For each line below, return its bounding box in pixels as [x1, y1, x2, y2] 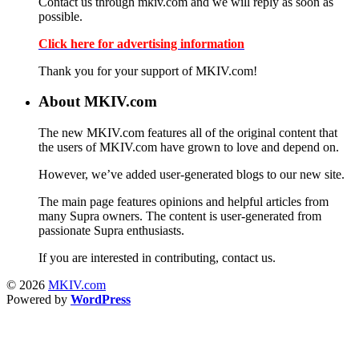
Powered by [6, 292, 71, 306]
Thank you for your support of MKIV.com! [38, 63, 257, 78]
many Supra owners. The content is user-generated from [38, 209, 321, 223]
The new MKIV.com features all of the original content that [38, 126, 337, 139]
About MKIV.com [38, 93, 157, 111]
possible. [38, 9, 83, 23]
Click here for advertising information [38, 36, 244, 50]
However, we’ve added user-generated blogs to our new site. [38, 167, 345, 181]
